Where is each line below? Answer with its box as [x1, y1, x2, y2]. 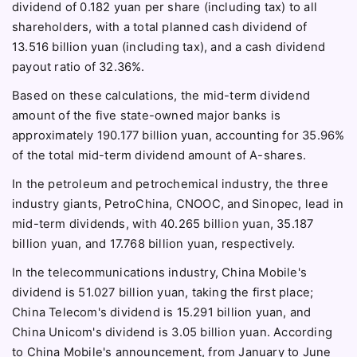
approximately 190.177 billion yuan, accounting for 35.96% [12, 128, 345, 143]
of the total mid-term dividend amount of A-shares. [12, 148, 307, 163]
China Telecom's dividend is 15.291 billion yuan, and [12, 305, 312, 320]
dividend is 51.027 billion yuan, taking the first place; [12, 285, 314, 300]
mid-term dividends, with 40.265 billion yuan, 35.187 [12, 217, 314, 232]
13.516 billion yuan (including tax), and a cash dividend [12, 40, 326, 55]
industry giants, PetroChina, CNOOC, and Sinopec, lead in [12, 197, 344, 212]
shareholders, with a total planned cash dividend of [12, 20, 308, 35]
